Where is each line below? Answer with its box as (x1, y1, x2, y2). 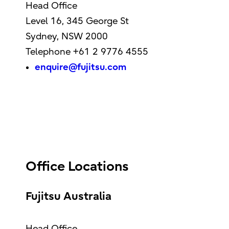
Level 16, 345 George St (26, 16, 129, 27)
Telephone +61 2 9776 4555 (26, 47, 149, 57)
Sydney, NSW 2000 (26, 31, 108, 42)
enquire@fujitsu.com (35, 62, 129, 73)
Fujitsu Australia (25, 190, 111, 203)
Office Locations (25, 159, 128, 175)
